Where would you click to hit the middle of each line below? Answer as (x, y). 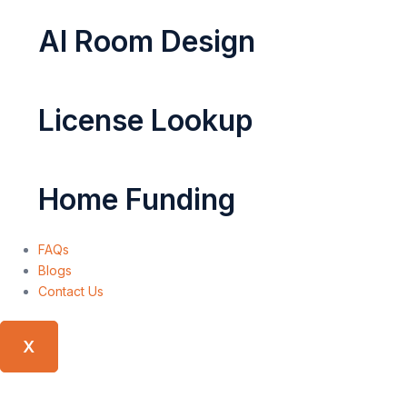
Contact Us (71, 291)
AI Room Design (147, 41)
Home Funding (137, 199)
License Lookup (146, 120)
